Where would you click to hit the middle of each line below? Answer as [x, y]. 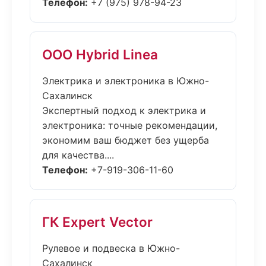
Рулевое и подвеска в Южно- [111, 248]
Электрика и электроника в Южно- [126, 81]
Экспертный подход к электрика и [124, 110]
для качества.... [78, 155]
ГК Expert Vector [97, 222]
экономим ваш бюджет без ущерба [126, 140]
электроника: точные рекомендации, [130, 125]
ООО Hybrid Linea [100, 54]
